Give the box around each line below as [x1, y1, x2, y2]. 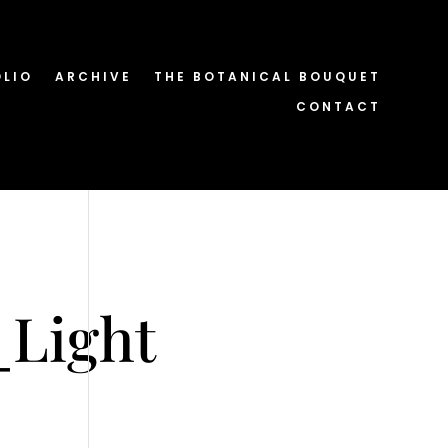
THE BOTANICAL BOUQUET [153, 68, 381, 85]
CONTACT [295, 98, 381, 115]
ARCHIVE [54, 68, 132, 85]
